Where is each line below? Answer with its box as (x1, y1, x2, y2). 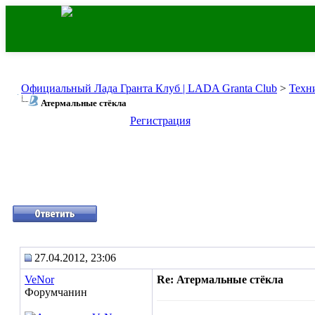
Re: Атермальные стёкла (157, 274, 283, 285)
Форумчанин (25, 286, 87, 298)
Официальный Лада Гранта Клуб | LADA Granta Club (21, 82, 277, 94)
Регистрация (129, 115, 191, 127)
